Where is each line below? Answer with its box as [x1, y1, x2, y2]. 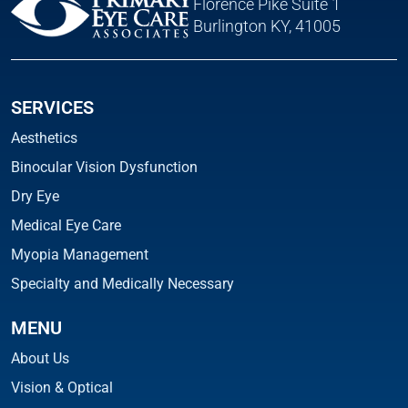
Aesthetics [11, 128, 77, 147]
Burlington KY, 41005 [193, 15, 341, 36]
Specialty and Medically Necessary [11, 274, 234, 292]
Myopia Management [11, 245, 148, 263]
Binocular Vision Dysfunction [11, 158, 198, 176]
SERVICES [11, 96, 94, 118]
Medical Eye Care [11, 216, 121, 234]
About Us [11, 349, 69, 367]
